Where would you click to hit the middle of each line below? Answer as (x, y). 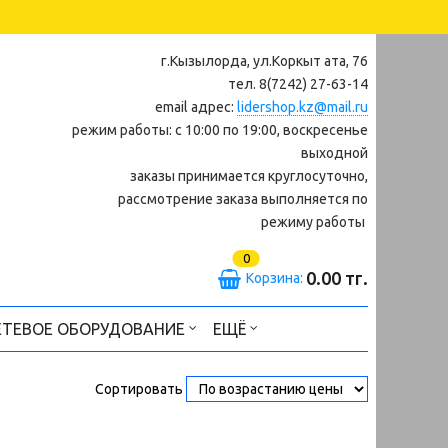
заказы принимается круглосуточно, (249, 176)
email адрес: (196, 107)
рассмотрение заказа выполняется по (243, 199)
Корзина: (276, 277)
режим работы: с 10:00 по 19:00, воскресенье (220, 130)
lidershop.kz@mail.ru (302, 107)
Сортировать (139, 389)
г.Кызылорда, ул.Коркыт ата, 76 (264, 61)
